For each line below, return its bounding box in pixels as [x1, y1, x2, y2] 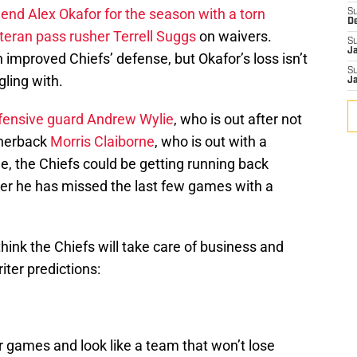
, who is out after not [174, 111, 302, 128]
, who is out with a [155, 133, 267, 151]
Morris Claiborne [50, 133, 155, 151]
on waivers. [196, 28, 272, 45]
